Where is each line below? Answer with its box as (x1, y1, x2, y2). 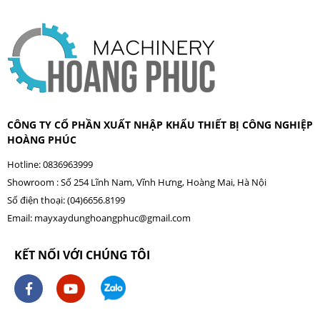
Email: (7, 211, 34, 224)
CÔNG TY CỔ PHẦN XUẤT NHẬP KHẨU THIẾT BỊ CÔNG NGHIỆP (7, 117, 313, 131)
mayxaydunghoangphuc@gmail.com (34, 211, 191, 224)
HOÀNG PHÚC (7, 132, 76, 146)
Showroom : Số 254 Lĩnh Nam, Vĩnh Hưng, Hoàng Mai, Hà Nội (7, 175, 266, 189)
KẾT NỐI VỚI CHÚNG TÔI (14, 246, 150, 263)
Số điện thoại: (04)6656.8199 (7, 193, 125, 206)
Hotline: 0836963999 (7, 157, 93, 171)
